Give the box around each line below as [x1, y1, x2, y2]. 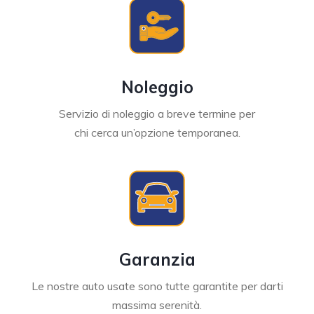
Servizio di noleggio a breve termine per [59, 106, 255, 121]
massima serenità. [112, 297, 202, 312]
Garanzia [118, 248, 196, 270]
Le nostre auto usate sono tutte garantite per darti [31, 278, 283, 293]
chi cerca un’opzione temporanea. [74, 125, 240, 139]
